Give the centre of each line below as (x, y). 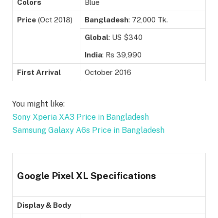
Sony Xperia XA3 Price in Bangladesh (81, 117)
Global (97, 37)
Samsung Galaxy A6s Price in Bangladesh (88, 130)
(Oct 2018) (54, 20)
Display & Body (44, 205)
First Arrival (39, 73)
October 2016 (108, 73)
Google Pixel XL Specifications (87, 175)
